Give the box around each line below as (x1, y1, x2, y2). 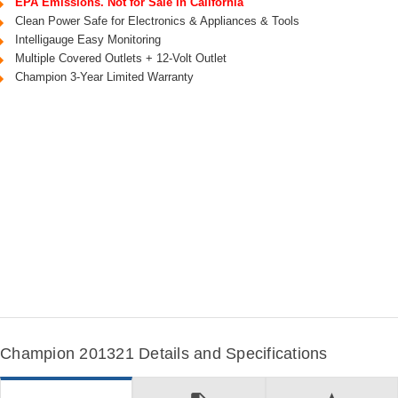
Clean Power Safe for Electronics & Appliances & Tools (15, 14, 300, 28)
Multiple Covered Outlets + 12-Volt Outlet (15, 52, 227, 65)
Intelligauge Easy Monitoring (15, 33, 162, 46)
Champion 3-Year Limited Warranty (15, 70, 195, 84)
